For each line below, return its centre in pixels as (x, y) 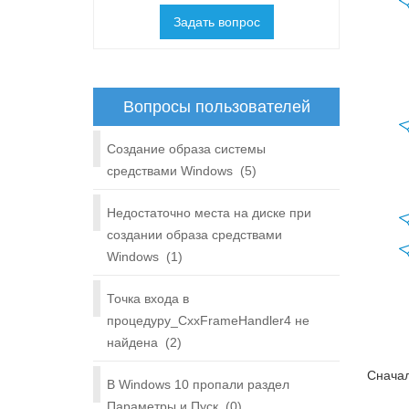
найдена (132, 342)
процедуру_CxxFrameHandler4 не (208, 320)
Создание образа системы (186, 149)
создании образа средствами (194, 235)
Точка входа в (148, 299)
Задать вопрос (216, 22)
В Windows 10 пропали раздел (198, 384)
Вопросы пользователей (216, 107)
